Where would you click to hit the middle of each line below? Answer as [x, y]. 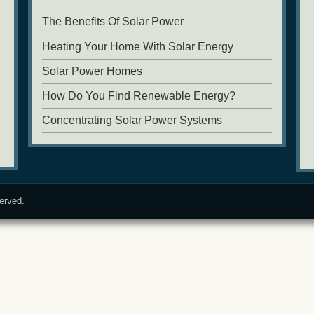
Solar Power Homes [93, 71]
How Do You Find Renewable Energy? [139, 95]
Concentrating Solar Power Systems [132, 121]
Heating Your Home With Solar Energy [138, 46]
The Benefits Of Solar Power [113, 22]
